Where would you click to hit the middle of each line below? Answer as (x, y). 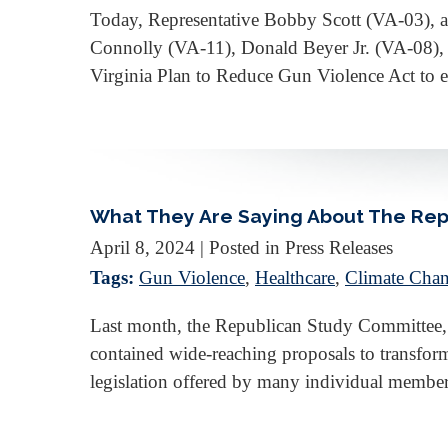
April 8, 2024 (142, 247)
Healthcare (295, 277)
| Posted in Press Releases (296, 247)
